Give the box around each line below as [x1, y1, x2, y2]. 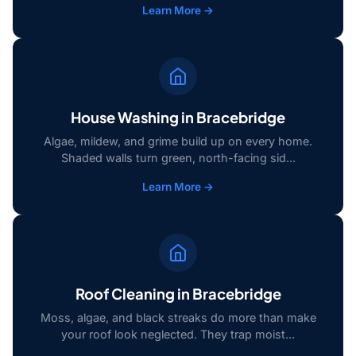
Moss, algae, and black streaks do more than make [40, 311, 316, 325]
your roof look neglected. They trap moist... [61, 327, 295, 342]
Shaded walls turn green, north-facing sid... [60, 151, 296, 165]
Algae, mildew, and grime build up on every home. [44, 134, 312, 149]
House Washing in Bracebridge [71, 108, 285, 127]
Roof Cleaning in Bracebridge [75, 284, 281, 304]
